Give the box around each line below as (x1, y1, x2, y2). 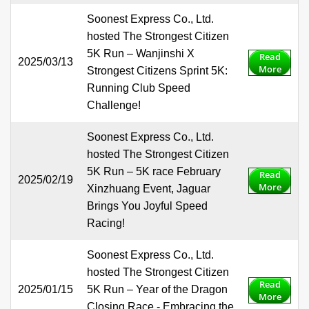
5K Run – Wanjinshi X (87, 48, 195, 60)
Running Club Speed (87, 82, 190, 94)
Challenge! (87, 99, 141, 112)
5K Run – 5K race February (87, 166, 221, 178)
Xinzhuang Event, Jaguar (87, 183, 210, 195)
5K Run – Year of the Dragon (87, 283, 228, 296)
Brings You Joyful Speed (87, 200, 208, 212)
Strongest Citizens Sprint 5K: (87, 65, 228, 77)
